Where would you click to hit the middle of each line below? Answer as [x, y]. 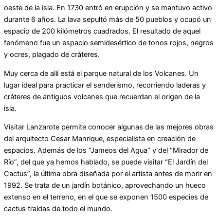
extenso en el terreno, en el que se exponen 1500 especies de [106, 197]
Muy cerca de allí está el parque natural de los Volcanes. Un [101, 73]
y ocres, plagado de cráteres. [52, 55]
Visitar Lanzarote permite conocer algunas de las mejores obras [109, 127]
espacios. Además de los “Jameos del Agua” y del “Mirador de [106, 151]
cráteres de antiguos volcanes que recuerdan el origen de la [102, 97]
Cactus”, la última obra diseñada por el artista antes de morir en [108, 174]
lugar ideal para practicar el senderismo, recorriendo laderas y [105, 85]
